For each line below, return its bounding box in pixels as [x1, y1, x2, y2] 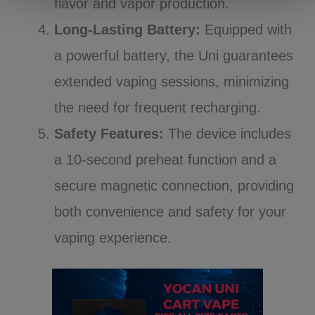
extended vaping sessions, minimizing [54, 73, 290, 89]
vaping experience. [54, 229, 172, 245]
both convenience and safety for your [54, 203, 287, 219]
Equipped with [200, 21, 292, 37]
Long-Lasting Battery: [54, 21, 201, 37]
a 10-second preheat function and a [54, 151, 277, 167]
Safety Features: [54, 125, 165, 141]
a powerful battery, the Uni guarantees [54, 47, 294, 63]
